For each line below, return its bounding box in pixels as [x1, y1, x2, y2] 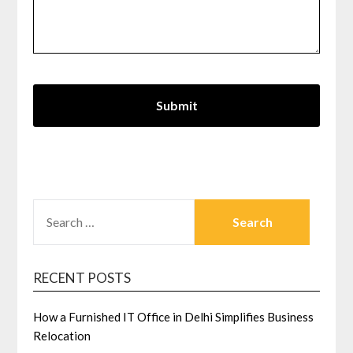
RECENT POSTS [33, 269, 132, 287]
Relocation [33, 329, 91, 344]
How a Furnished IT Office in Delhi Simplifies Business [33, 310, 314, 325]
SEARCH [32, 201, 79, 216]
